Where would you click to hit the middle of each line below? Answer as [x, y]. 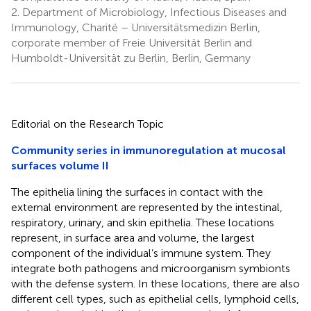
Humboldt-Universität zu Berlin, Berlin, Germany [131, 58]
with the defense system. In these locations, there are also [155, 283]
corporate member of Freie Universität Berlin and [132, 42]
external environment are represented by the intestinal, [147, 207]
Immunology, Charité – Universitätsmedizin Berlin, [136, 27]
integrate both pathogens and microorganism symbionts [151, 268]
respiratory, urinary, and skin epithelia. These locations [143, 222]
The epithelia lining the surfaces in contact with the [137, 192]
